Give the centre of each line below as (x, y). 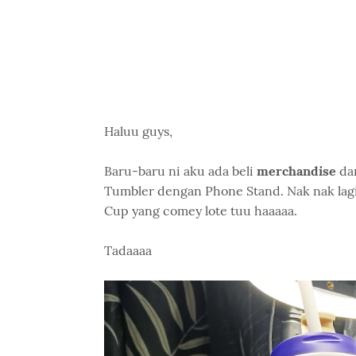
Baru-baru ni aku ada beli (180, 171)
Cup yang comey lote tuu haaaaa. (200, 211)
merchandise (296, 171)
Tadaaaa (128, 250)
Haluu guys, (138, 131)
